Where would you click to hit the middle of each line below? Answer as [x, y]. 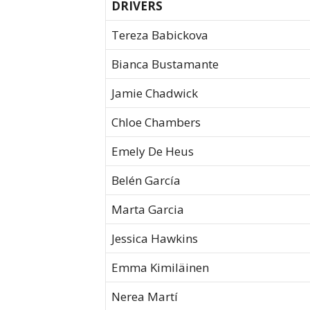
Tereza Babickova [160, 35]
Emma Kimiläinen [160, 268]
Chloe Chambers [156, 122]
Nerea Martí [145, 297]
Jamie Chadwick [155, 93]
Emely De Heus [153, 152]
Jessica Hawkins [155, 239]
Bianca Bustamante [165, 64]
